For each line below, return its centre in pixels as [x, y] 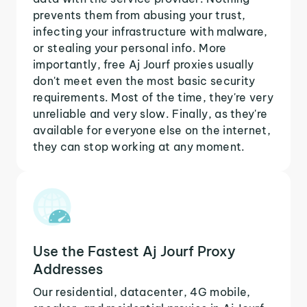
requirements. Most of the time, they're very [153, 97]
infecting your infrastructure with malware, [150, 31]
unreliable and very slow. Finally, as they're [150, 113]
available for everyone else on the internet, [152, 130]
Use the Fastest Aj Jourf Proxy [134, 251]
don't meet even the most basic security [144, 81]
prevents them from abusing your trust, [139, 15]
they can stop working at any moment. [139, 146]
